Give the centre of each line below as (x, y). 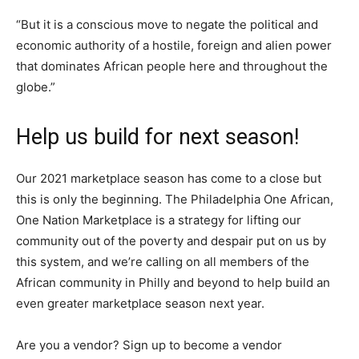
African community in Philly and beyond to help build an (173, 283)
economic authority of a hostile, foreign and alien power (174, 46)
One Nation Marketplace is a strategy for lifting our (159, 220)
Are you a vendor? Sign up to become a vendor (149, 345)
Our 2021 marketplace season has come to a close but (169, 179)
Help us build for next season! (157, 137)
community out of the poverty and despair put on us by (171, 241)
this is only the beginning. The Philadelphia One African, (175, 200)
